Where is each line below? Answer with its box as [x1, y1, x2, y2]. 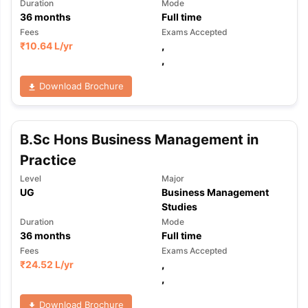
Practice [19, 152, 76, 168]
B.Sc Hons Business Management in [19, 131, 258, 148]
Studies [161, 201, 197, 212]
